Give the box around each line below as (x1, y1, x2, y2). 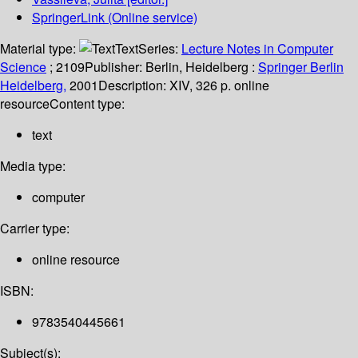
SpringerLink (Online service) (32, 8, 197, 27)
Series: (138, 39, 181, 58)
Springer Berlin (258, 58, 344, 77)
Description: (98, 76, 169, 95)
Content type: (50, 94, 125, 113)
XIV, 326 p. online (169, 76, 269, 95)
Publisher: (85, 58, 145, 77)
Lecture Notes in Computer (181, 39, 333, 58)
